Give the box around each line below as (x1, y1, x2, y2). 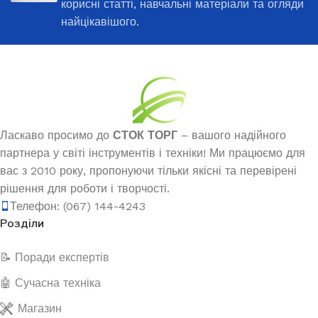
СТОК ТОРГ (113, 128, 177, 142)
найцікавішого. (61, 14, 139, 28)
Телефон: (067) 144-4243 (10, 199, 146, 213)
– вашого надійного (177, 128, 286, 142)
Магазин (18, 301, 62, 315)
